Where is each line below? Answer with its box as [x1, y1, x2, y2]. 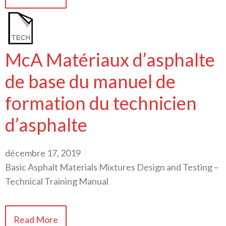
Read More [14, 213, 58, 225]
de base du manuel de [5, 70, 176, 93]
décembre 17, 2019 [5, 147, 81, 159]
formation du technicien [5, 92, 197, 115]
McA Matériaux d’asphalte [5, 48, 215, 71]
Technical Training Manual [5, 176, 108, 187]
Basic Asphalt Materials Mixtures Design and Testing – [5, 161, 218, 173]
